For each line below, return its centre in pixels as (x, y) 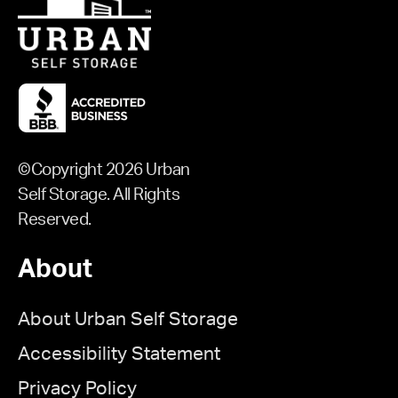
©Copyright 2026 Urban (104, 170)
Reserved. (55, 219)
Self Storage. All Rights (99, 195)
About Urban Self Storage (128, 319)
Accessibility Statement (119, 354)
